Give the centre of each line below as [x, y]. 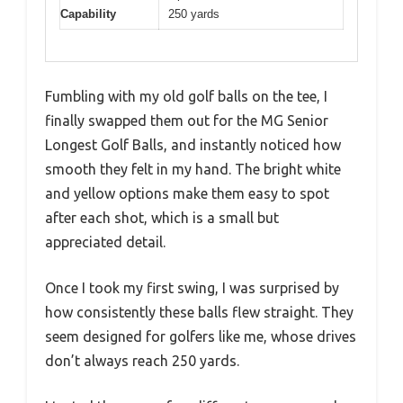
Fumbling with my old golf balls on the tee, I [186, 96]
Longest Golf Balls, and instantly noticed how [193, 144]
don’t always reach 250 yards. [142, 360]
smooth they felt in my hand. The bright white [193, 169]
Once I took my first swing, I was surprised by [192, 287]
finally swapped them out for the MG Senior [187, 120]
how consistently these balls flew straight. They [199, 312]
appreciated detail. [105, 242]
